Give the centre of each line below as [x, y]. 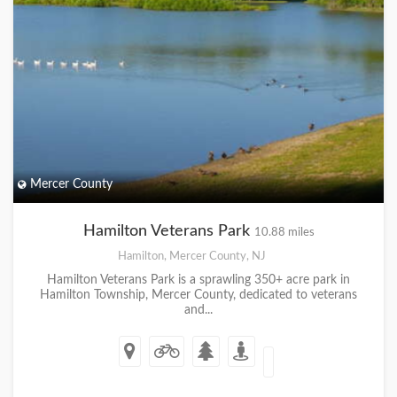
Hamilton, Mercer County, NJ [192, 256]
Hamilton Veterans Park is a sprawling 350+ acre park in [198, 280]
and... [198, 310]
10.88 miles [284, 232]
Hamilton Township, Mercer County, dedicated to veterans [198, 295]
